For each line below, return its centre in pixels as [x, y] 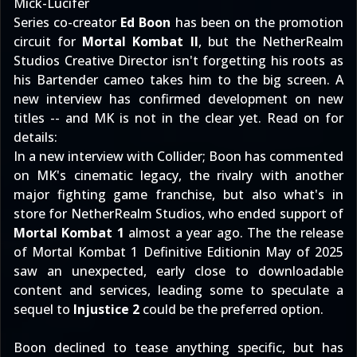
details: [35, 137]
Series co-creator [67, 22]
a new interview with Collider [116, 156]
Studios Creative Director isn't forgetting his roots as [178, 61]
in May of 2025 [296, 252]
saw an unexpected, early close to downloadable [178, 271]
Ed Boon [146, 22]
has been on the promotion [257, 22]
